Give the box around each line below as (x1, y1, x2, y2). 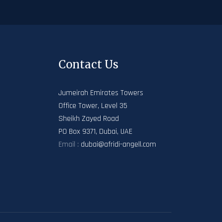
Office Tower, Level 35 (58, 101, 127, 111)
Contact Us (58, 57, 118, 71)
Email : (58, 139, 81, 150)
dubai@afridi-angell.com (81, 139, 156, 150)
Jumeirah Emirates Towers (58, 88, 143, 98)
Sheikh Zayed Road (58, 113, 119, 124)
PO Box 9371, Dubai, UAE (58, 126, 132, 137)
